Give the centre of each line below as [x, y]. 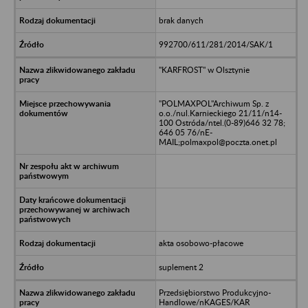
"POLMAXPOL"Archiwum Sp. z [213, 103]
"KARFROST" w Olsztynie [204, 69]
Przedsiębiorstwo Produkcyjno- [214, 292]
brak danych [181, 20]
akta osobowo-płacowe [201, 243]
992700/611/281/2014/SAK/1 [216, 44]
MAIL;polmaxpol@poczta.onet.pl [218, 142]
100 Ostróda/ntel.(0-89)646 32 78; [222, 122]
